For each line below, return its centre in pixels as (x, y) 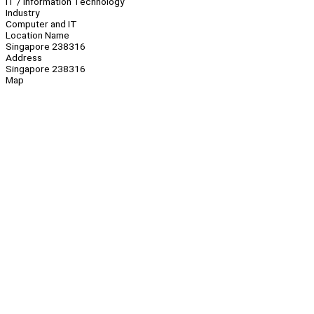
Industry (22, 13)
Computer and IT (41, 24)
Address (24, 58)
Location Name (37, 35)
